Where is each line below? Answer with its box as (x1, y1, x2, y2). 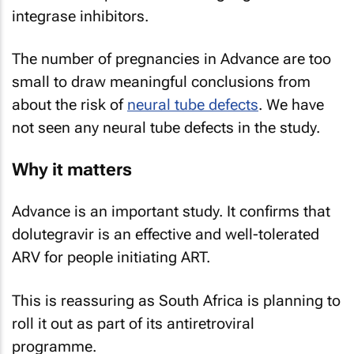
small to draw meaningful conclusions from (12, 73, 311, 91)
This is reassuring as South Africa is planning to (12, 291, 341, 310)
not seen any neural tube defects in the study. (12, 119, 320, 137)
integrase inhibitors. (12, 6, 149, 25)
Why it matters (12, 159, 132, 179)
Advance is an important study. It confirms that (12, 202, 330, 220)
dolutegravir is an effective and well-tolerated (12, 225, 319, 243)
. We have (258, 96, 324, 114)
